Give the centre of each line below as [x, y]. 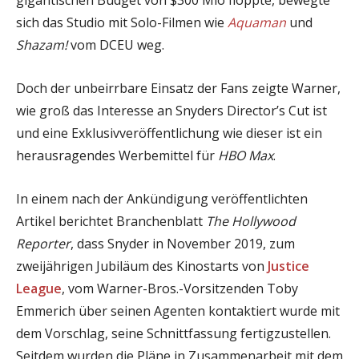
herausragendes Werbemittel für [117, 155]
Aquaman [257, 22]
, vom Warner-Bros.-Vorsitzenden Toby [180, 288]
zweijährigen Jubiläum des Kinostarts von [142, 266]
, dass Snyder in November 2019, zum [183, 243]
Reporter [43, 243]
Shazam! [42, 44]
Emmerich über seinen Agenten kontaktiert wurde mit [178, 311]
